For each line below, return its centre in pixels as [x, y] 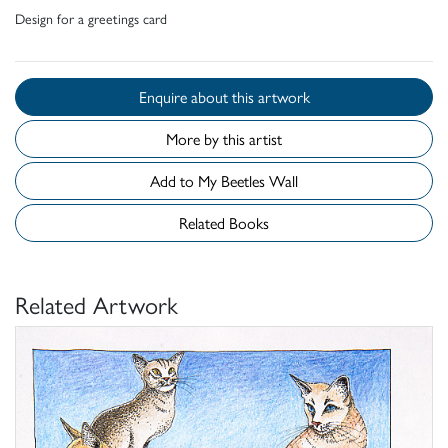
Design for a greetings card [91, 18]
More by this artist [224, 139]
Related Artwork [96, 304]
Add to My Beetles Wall [259, 181]
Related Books [224, 223]
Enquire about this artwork [270, 97]
